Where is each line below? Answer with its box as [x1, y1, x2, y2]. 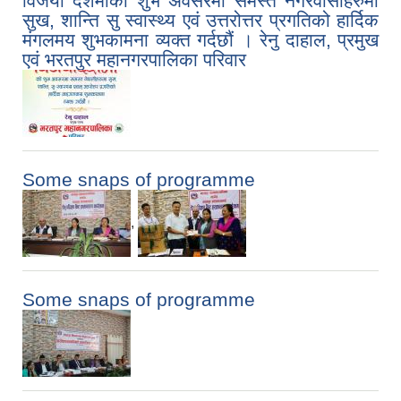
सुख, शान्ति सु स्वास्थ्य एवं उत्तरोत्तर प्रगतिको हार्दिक [22, 10, 379, 31]
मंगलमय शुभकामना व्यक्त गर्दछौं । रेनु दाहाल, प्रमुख [22, 30, 379, 51]
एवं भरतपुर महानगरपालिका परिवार [22, 49, 246, 71]
